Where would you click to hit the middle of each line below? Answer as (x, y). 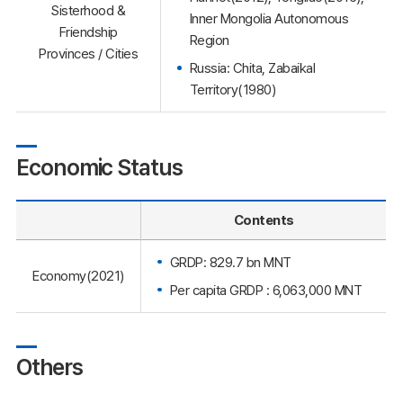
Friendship (88, 32)
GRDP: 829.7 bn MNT (230, 262)
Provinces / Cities (88, 54)
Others (49, 367)
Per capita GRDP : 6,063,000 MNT (265, 290)
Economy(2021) (78, 275)
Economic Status (99, 167)
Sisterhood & (88, 11)
